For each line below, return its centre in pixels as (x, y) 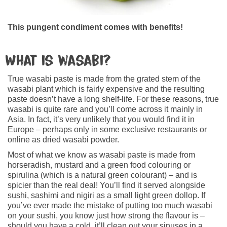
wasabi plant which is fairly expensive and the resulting (106, 89)
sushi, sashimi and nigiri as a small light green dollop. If (106, 195)
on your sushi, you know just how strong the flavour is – (106, 215)
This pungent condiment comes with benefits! (95, 27)
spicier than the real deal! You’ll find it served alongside (106, 185)
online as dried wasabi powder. (63, 139)
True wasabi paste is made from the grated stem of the (104, 79)
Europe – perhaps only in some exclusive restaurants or (107, 129)
